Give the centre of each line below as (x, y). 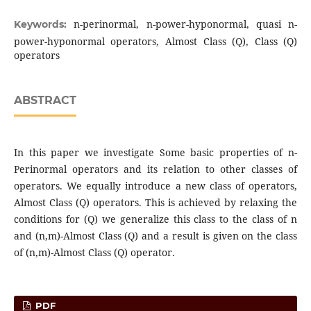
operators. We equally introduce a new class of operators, (155, 185)
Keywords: (44, 24)
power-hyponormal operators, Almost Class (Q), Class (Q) (155, 41)
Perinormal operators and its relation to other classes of (155, 169)
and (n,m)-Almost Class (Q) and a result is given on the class (155, 235)
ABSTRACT (45, 100)
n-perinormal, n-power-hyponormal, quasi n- (186, 24)
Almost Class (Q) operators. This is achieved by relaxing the (155, 202)
